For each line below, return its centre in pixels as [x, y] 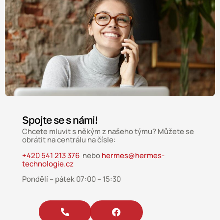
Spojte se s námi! [60, 120]
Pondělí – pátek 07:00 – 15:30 [71, 179]
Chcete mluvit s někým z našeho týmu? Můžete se [108, 132]
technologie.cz [48, 164]
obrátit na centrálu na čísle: [69, 140]
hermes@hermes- [133, 155]
